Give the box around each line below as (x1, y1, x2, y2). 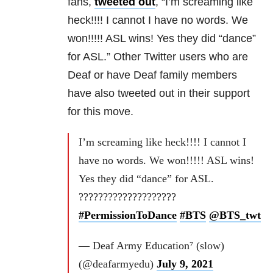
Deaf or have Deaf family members (68, 69, 237, 82)
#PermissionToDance (79, 209, 177, 222)
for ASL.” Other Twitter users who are (68, 51, 248, 63)
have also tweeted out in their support (68, 87, 250, 100)
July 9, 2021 (157, 258, 213, 271)
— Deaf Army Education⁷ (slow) (79, 239, 224, 252)
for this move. (68, 105, 133, 118)
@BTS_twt (209, 209, 261, 222)
